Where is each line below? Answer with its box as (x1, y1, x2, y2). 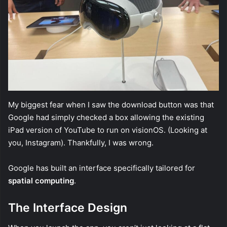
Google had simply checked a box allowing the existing (8, 112, 204, 122)
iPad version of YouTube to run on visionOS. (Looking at (8, 125, 207, 135)
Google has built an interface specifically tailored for (8, 163, 195, 173)
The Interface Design (8, 200, 127, 215)
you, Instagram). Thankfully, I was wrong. (8, 137, 154, 147)
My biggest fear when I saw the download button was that (8, 99, 214, 109)
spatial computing (8, 175, 74, 185)
